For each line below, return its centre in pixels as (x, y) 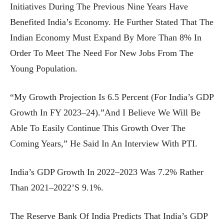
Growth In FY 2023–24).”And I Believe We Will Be (105, 113)
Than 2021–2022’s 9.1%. (57, 188)
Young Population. (44, 69)
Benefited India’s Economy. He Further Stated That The (112, 22)
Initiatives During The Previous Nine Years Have (99, 7)
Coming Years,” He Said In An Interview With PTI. (104, 144)
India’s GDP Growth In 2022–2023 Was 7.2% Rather (107, 172)
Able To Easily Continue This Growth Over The (98, 128)
